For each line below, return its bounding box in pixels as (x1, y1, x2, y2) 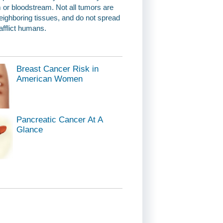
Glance (16, 124, 43, 134)
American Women (16, 74, 83, 83)
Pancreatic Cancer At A (16, 114, 103, 124)
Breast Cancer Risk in (16, 64, 99, 73)
